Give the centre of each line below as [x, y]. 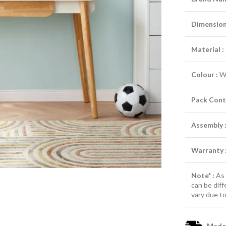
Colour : [205, 74]
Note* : [203, 175]
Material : [208, 49]
